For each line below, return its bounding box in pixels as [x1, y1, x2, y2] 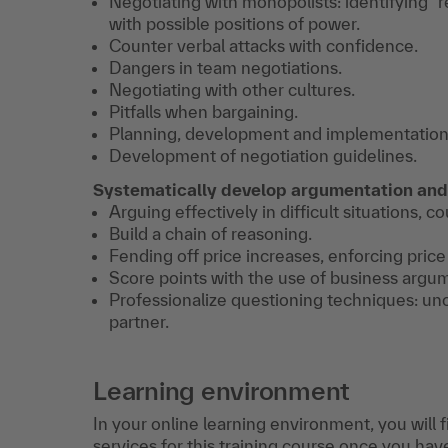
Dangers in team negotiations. [109, 58, 342, 77]
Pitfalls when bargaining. [109, 102, 298, 121]
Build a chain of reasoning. [109, 224, 312, 243]
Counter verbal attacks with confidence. [109, 36, 418, 55]
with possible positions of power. [109, 14, 360, 33]
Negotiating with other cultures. [109, 80, 355, 99]
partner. [109, 312, 169, 331]
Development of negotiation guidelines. [109, 146, 417, 165]
